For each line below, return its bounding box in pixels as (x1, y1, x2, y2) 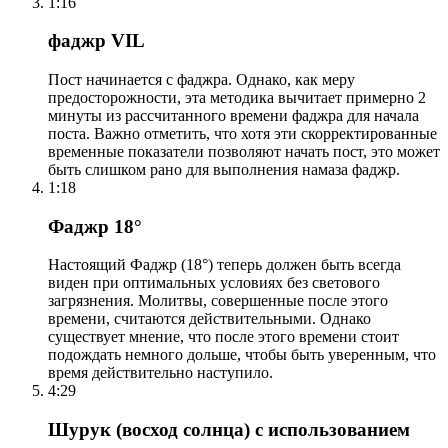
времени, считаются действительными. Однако (48, 310, 371, 328)
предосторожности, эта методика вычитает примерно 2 (48, 89, 426, 106)
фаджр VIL (48, 30, 145, 52)
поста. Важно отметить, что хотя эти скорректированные (48, 125, 437, 142)
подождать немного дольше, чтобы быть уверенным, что (48, 346, 436, 364)
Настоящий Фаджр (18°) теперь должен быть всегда (48, 256, 401, 274)
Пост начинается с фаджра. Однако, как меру (48, 71, 355, 88)
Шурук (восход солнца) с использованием (48, 419, 410, 441)
